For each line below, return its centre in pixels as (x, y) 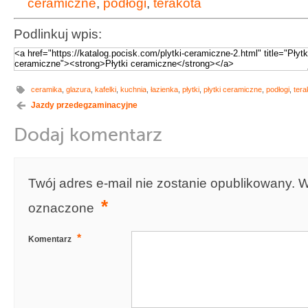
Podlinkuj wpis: (58, 34)
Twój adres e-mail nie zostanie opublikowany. (162, 183)
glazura (78, 89)
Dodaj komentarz (88, 134)
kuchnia (133, 89)
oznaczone (63, 207)
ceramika (46, 89)
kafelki (106, 89)
